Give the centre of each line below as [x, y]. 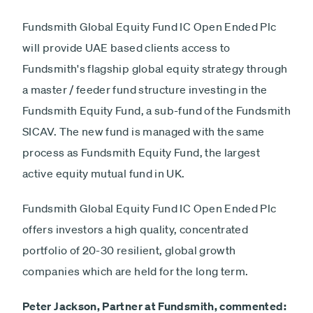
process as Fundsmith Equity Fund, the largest [141, 152]
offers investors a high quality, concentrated [136, 229]
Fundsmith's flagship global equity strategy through [155, 68]
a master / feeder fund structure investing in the [145, 89]
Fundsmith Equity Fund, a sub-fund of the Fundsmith [156, 110]
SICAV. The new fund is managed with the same [144, 131]
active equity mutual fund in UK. [105, 173]
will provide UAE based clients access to [126, 48]
